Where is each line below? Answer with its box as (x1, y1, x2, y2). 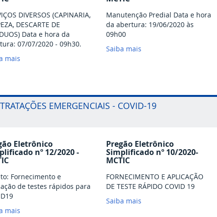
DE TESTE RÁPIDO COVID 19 (106, 182, 195, 191)
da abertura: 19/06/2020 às (106, 20, 194, 30)
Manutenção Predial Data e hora (106, 10, 211, 20)
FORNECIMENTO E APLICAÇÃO (106, 172, 203, 182)
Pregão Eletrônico (106, 139, 174, 150)
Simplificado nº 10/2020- (106, 147, 198, 158)
